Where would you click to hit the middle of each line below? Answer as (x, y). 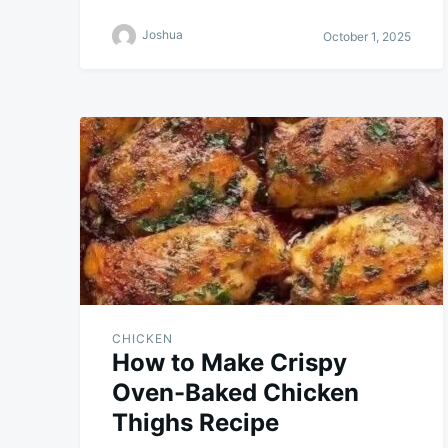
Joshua (162, 35)
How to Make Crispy (229, 363)
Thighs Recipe (195, 423)
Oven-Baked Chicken (235, 393)
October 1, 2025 (366, 36)
